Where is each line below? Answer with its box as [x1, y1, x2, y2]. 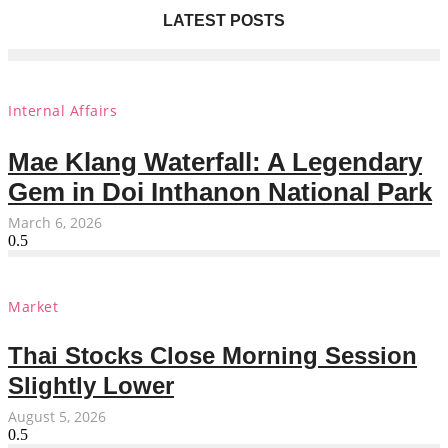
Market [8, 296, 58, 316]
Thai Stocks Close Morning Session [8, 342, 417, 370]
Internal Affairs [8, 100, 117, 120]
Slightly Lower [8, 372, 174, 400]
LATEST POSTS [163, 11, 285, 29]
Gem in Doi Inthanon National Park [8, 177, 432, 208]
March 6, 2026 [8, 213, 102, 233]
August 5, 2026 [8, 407, 106, 427]
